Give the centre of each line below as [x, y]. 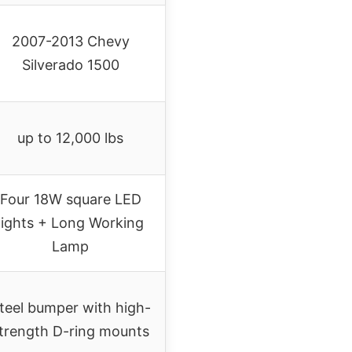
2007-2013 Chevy [70, 41]
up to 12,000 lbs [70, 137]
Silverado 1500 [70, 64]
